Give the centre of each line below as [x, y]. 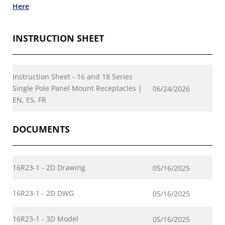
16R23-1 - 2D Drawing [49, 167]
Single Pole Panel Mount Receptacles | [77, 88]
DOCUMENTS [41, 129]
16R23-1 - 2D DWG [43, 193]
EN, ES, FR [29, 100]
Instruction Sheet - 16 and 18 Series [73, 77]
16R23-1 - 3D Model [45, 219]
